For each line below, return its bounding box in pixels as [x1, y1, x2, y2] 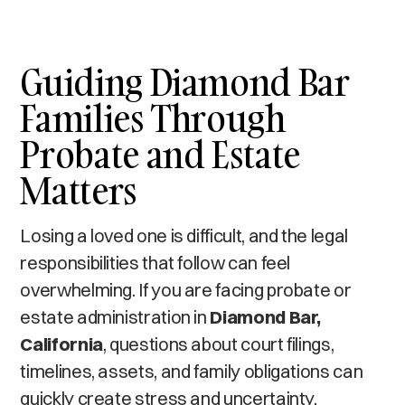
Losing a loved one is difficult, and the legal [20, 223, 348, 247]
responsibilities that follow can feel [20, 250, 291, 274]
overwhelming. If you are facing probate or [20, 278, 352, 301]
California [20, 332, 103, 355]
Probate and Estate [20, 127, 300, 180]
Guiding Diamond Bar [20, 55, 350, 108]
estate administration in [20, 305, 211, 328]
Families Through [20, 91, 286, 144]
